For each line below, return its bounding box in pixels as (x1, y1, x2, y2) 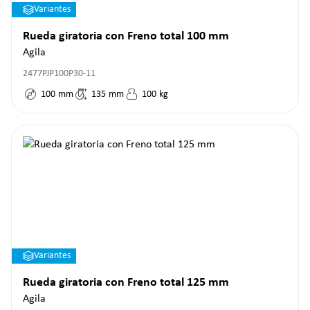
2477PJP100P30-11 (23, 69, 95, 79)
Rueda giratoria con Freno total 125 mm (23, 276, 229, 289)
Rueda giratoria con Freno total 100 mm (23, 30, 229, 43)
